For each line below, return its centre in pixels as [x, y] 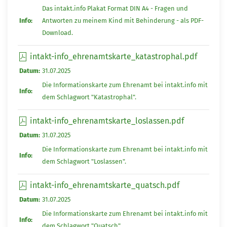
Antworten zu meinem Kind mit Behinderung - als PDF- [123, 20]
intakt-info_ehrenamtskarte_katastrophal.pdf [112, 56]
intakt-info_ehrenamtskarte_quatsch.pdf [104, 185]
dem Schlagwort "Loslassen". [84, 161]
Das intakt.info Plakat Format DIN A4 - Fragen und [115, 8]
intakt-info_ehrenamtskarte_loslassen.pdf [106, 121]
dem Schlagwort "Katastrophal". [89, 97]
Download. [58, 32]
